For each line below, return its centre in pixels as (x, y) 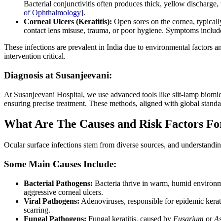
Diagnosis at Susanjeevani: (58, 75)
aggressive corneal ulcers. (63, 192)
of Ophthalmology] (54, 13)
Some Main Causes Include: (60, 164)
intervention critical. (35, 56)
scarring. (37, 210)
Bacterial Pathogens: (58, 183)
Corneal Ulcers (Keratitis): (68, 22)
